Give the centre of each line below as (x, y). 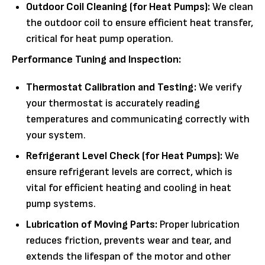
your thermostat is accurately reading (113, 103)
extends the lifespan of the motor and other (128, 256)
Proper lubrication (198, 224)
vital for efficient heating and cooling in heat (129, 188)
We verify (219, 87)
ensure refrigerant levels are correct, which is (129, 172)
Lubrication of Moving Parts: (92, 224)
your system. (56, 135)
